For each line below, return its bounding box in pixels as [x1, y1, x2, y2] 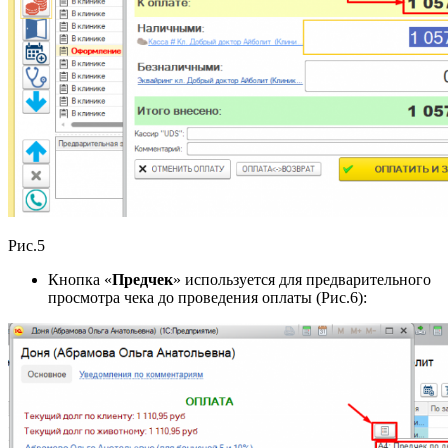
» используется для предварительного [173, 270, 431, 288]
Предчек [112, 270, 173, 288]
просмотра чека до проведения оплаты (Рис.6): [48, 288, 367, 306]
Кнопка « [48, 270, 112, 288]
